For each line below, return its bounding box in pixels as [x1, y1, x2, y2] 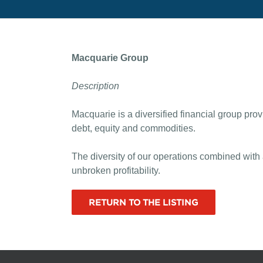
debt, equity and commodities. [71, 123, 195, 133]
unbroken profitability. [71, 166, 160, 176]
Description [71, 81, 119, 91]
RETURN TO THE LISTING [88, 197, 198, 207]
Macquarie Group [71, 53, 149, 63]
